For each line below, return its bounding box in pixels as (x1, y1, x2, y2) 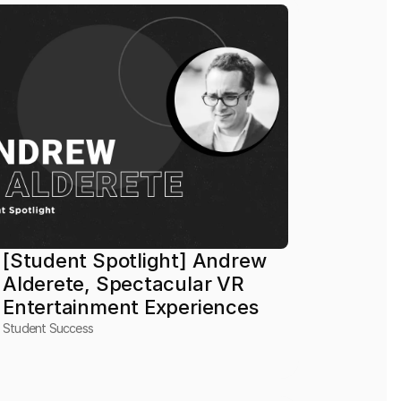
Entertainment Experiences (3, 295, 259, 319)
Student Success (3, 320, 94, 336)
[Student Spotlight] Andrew (3, 249, 267, 272)
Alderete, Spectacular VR (3, 272, 245, 295)
